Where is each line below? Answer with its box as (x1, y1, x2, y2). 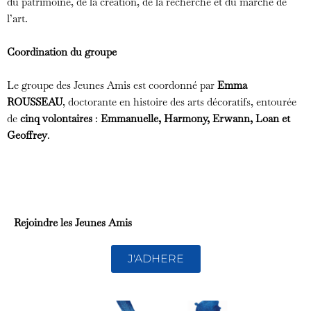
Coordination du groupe (7, 44, 117, 58)
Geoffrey (7, 128, 47, 142)
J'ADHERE (127, 251, 184, 265)
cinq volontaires (20, 111, 92, 125)
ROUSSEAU (7, 94, 62, 108)
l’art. (7, 11, 28, 25)
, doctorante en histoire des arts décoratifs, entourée (62, 94, 296, 108)
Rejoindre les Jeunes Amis (14, 215, 132, 229)
